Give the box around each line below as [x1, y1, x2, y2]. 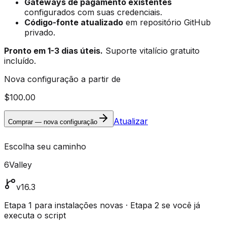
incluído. [4, 55, 36, 66]
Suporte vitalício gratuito [103, 45, 200, 56]
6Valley [4, 159, 32, 170]
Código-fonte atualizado [24, 17, 123, 27]
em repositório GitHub [123, 17, 211, 27]
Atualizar [113, 116, 148, 126]
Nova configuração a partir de [4, 73, 121, 84]
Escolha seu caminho [4, 141, 86, 152]
